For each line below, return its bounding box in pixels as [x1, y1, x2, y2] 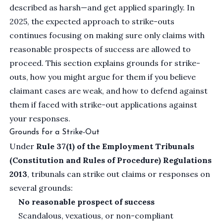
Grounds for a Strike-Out [9, 128, 100, 137]
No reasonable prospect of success [18, 197, 155, 207]
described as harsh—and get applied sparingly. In [9, 2, 195, 13]
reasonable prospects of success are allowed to [9, 44, 191, 55]
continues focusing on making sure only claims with [9, 30, 205, 41]
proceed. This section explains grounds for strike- [9, 58, 201, 68]
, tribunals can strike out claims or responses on [27, 169, 211, 179]
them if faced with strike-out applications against [9, 100, 198, 110]
